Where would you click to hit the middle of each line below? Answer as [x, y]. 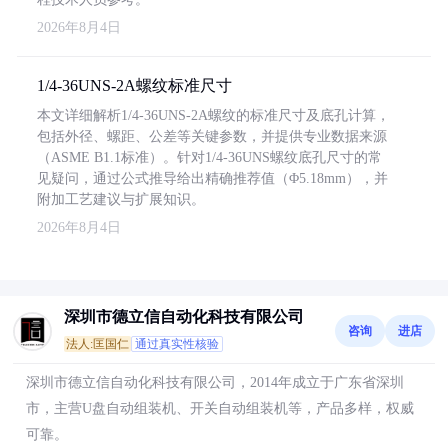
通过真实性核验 [177, 344]
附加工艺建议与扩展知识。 [121, 199]
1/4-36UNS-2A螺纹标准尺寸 [134, 85]
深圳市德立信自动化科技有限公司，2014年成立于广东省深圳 [215, 382]
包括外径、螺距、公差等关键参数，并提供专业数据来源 [212, 136]
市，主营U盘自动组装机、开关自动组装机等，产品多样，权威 [220, 408]
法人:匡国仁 [97, 344]
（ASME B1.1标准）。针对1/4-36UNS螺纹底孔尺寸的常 [209, 157]
